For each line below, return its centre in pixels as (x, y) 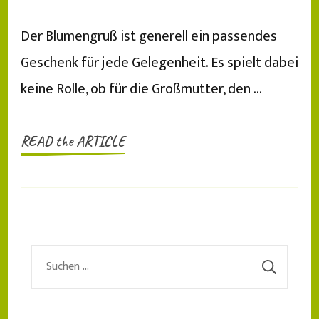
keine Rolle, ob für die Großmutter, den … (141, 89)
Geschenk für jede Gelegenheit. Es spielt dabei (159, 62)
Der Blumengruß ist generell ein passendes (149, 36)
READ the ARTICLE (73, 141)
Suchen (50, 256)
